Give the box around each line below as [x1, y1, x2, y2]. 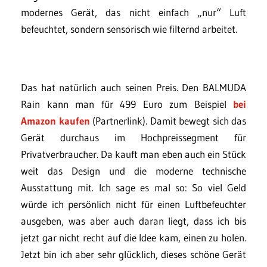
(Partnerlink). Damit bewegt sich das [89, 114, 246, 128]
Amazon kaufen [21, 114, 90, 128]
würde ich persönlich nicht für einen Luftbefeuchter [21, 198, 246, 211]
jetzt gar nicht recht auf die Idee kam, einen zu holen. [21, 231, 246, 244]
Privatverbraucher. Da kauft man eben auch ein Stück [21, 148, 246, 161]
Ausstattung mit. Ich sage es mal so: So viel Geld [21, 181, 246, 194]
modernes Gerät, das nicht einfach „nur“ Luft [21, 6, 246, 19]
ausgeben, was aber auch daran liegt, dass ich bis [21, 215, 246, 228]
